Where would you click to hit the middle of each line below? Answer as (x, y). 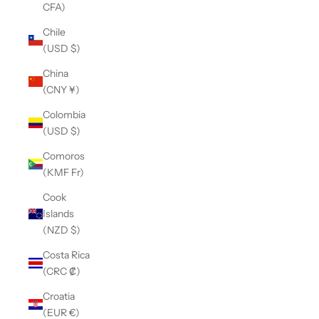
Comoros (64, 156)
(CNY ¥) (61, 89)
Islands (58, 213)
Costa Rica (66, 255)
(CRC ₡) (62, 271)
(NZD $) (62, 230)
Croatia (59, 296)
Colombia (64, 114)
